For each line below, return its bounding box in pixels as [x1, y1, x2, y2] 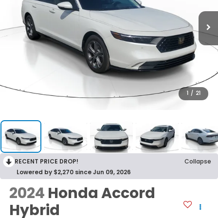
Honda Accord [47, 182, 155, 203]
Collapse [184, 157, 211, 166]
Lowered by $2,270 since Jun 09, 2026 [17, 168, 131, 177]
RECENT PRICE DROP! [15, 157, 78, 166]
